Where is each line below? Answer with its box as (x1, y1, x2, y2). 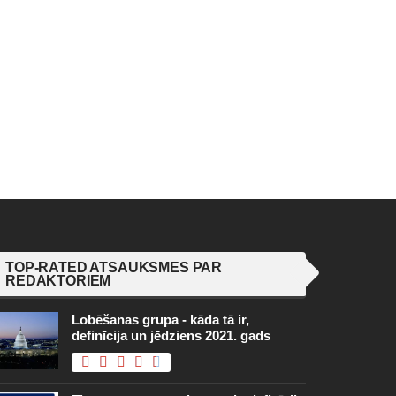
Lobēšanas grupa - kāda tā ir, (72, 312, 249, 328)
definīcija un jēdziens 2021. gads (72, 328, 270, 344)
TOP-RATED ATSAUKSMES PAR (5, 260, 223, 276)
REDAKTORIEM (5, 273, 111, 289)
